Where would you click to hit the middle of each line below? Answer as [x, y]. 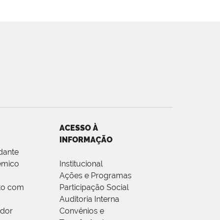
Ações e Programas [96, 175]
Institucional [81, 164]
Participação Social [94, 187]
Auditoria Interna [89, 199]
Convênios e [82, 211]
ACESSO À [79, 128]
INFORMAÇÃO [86, 139]
